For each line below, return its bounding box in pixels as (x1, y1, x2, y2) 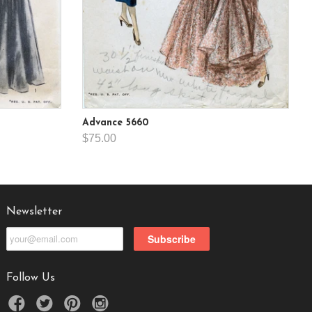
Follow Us (6, 272, 55, 283)
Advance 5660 (82, 117, 148, 128)
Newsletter (6, 205, 62, 217)
